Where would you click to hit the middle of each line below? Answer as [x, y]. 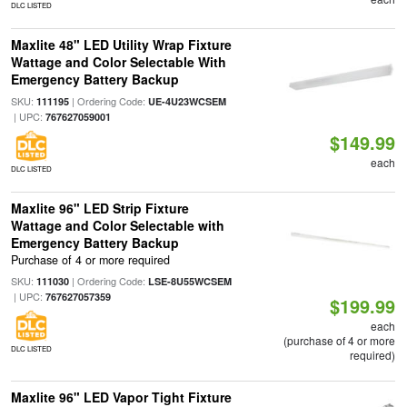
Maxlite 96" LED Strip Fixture [99, 208]
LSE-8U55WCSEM [189, 282]
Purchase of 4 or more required [90, 260]
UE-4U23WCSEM [187, 101]
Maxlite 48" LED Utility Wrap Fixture [121, 45]
